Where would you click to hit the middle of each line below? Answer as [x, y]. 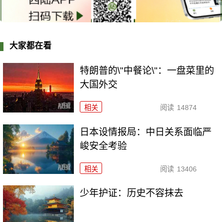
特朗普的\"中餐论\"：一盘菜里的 [147, 70]
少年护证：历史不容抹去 [132, 193]
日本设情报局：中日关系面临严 [146, 132]
